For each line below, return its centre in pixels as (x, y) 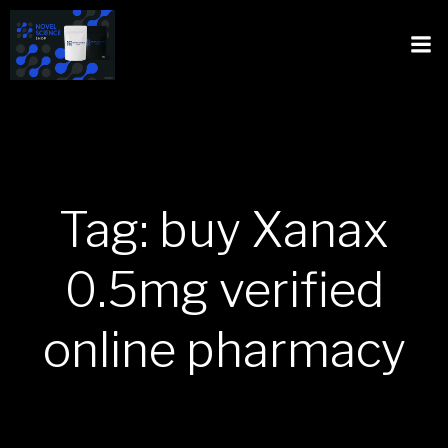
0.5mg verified (224, 290)
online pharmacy (224, 350)
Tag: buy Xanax (224, 230)
